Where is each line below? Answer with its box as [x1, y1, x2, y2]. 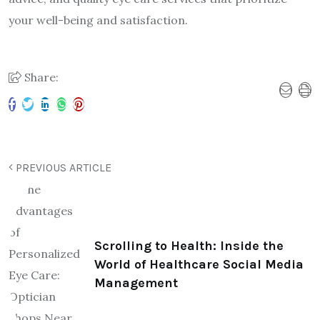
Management [94, 274, 178, 291]
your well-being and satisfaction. [9, 12, 188, 27]
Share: [21, 69, 59, 84]
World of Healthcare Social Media [94, 256, 304, 272]
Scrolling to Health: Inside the [94, 237, 284, 254]
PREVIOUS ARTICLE [13, 160, 111, 174]
